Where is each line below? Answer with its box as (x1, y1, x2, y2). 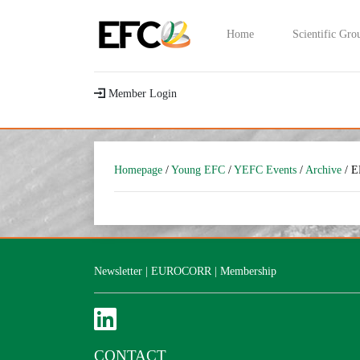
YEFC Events (234, 163, 297, 176)
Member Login (105, 87, 177, 100)
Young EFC (171, 163, 225, 176)
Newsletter (94, 264, 142, 277)
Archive (305, 163, 342, 176)
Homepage (114, 163, 162, 176)
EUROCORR (151, 264, 211, 277)
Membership (220, 264, 276, 277)
